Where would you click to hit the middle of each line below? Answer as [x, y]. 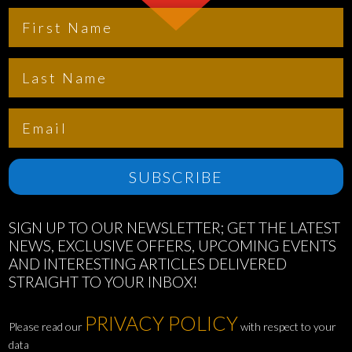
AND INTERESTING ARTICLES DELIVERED [148, 264]
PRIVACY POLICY [162, 323]
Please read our [47, 326]
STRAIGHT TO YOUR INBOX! [104, 282]
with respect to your [288, 326]
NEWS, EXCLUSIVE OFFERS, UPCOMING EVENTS [173, 246]
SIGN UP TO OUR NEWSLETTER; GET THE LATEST [175, 227]
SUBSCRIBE [176, 177]
